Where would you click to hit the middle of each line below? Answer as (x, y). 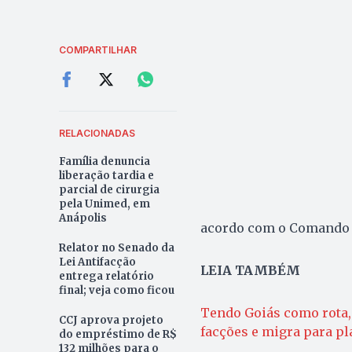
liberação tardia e (106, 176)
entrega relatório (106, 277)
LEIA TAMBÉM (250, 271)
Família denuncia (104, 162)
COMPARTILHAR (97, 50)
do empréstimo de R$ (117, 335)
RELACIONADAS (97, 134)
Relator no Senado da (116, 248)
